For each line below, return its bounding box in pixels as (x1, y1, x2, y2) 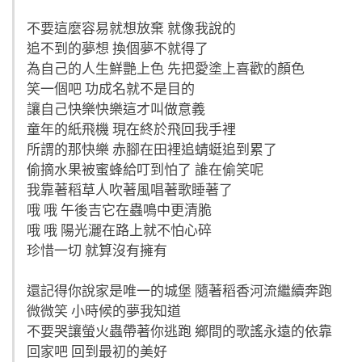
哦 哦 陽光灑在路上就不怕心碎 (27, 221, 212, 240)
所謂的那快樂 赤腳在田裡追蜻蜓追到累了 (27, 140, 277, 159)
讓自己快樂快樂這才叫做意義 (27, 99, 205, 119)
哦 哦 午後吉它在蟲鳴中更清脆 (27, 200, 212, 220)
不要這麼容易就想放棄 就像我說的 (27, 19, 236, 38)
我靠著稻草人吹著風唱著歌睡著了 (27, 180, 233, 200)
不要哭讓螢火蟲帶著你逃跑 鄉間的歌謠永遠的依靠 (27, 322, 332, 341)
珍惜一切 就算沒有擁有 (27, 241, 167, 260)
